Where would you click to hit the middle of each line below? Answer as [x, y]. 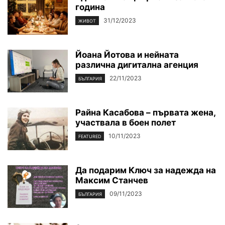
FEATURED [90, 137]
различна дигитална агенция [137, 65]
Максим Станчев [112, 181]
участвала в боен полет [126, 123]
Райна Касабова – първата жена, [145, 113]
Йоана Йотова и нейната [127, 55]
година [90, 7]
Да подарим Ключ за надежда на [146, 171]
